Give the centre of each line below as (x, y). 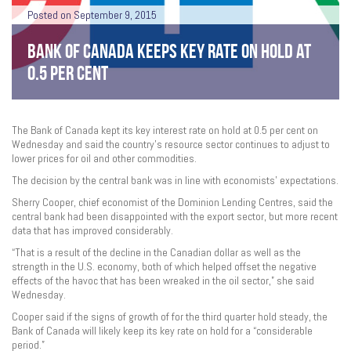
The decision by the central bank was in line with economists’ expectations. (175, 180)
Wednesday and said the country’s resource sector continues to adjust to (171, 144)
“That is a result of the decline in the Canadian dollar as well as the (156, 252)
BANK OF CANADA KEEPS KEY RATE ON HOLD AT (169, 51)
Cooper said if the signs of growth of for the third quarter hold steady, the (170, 317)
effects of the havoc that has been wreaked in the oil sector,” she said (163, 280)
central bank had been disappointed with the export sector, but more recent (175, 216)
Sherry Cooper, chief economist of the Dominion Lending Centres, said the (172, 202)
